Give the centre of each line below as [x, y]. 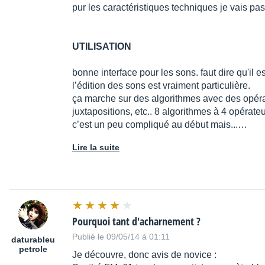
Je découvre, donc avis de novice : [144, 255]
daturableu [33, 240]
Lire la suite [96, 148]
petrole [33, 249]
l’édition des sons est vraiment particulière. [161, 86]
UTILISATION [102, 47]
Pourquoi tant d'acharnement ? [136, 222]
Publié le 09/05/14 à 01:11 [121, 237]
